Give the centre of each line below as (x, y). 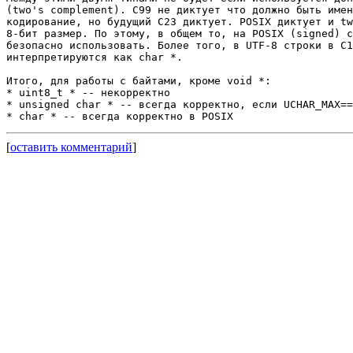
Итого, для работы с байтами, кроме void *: (139, 80)
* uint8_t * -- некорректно (88, 92)
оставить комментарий (71, 147)
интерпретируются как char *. (95, 57)
